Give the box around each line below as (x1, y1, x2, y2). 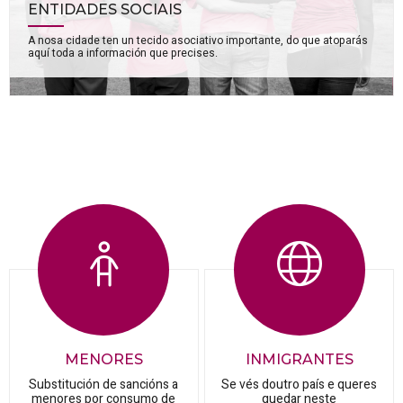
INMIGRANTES (245, 351, 354, 369)
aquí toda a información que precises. (28, 44, 218, 61)
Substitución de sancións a (29, 375, 179, 395)
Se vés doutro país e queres (221, 375, 378, 395)
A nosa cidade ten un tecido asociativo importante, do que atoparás (28, 31, 368, 49)
